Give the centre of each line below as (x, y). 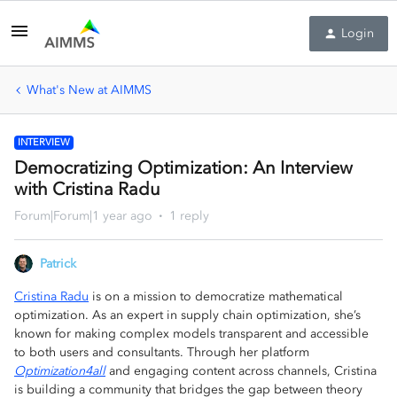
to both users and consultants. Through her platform (162, 352)
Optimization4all (60, 371)
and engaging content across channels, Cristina (241, 371)
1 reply (189, 216)
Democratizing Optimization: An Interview (183, 167)
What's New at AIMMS (89, 90)
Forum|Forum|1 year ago (83, 216)
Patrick (58, 264)
